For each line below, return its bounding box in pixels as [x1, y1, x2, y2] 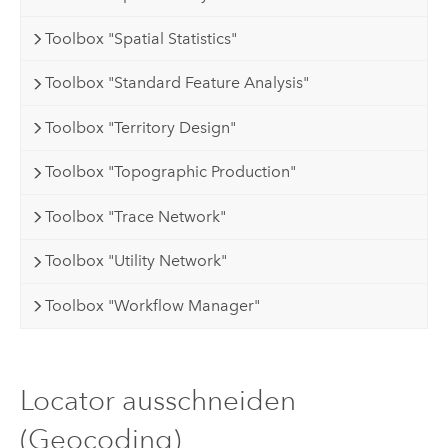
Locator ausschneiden [19, 384, 296, 418]
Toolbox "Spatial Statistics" [45, 28, 238, 48]
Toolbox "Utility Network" [45, 251, 228, 271]
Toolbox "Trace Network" [45, 206, 227, 226]
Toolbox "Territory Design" [45, 117, 237, 137]
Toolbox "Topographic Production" [45, 162, 297, 182]
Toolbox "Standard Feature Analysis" [45, 73, 310, 93]
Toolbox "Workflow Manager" [45, 295, 261, 315]
